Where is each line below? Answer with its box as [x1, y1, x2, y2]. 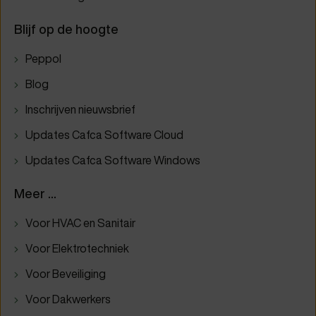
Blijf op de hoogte [14, 20, 119, 39]
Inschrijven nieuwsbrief [25, 102, 135, 118]
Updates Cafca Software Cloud [25, 127, 183, 143]
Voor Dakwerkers [25, 291, 111, 308]
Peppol [25, 51, 61, 67]
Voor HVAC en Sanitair [25, 215, 135, 231]
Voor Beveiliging [25, 266, 106, 282]
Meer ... [14, 185, 56, 203]
